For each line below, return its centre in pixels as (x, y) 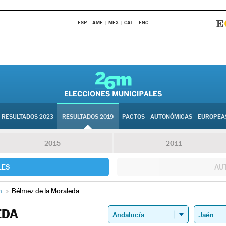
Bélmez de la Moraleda (45, 191)
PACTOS (133, 117)
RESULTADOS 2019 (88, 117)
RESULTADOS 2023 (27, 117)
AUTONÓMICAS (171, 117)
